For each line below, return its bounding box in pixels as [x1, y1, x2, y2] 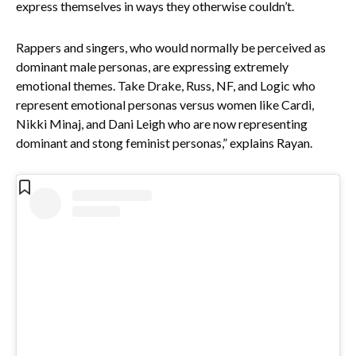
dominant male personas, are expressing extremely [16, 58, 288, 74]
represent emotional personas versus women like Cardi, [16, 96, 314, 112]
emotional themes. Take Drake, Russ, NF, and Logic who [16, 77, 315, 93]
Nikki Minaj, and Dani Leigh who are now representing [16, 115, 308, 131]
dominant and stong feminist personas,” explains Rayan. [16, 134, 312, 150]
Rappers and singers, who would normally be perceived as [16, 39, 326, 55]
